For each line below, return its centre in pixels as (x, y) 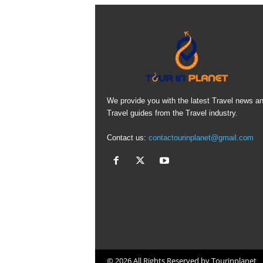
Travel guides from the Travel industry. (172, 113)
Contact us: (127, 138)
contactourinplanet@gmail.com (201, 138)
